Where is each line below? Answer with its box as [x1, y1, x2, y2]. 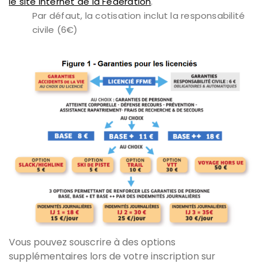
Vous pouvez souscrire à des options [9, 235, 176, 249]
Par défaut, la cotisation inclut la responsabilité [32, 9, 245, 22]
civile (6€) [32, 23, 78, 36]
